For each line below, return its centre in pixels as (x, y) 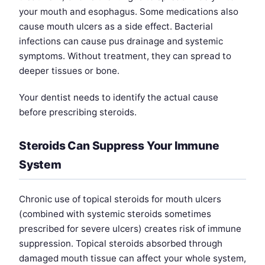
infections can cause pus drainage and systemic (121, 41)
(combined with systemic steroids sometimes (115, 214)
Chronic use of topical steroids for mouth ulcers (120, 199)
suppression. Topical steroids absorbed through (121, 244)
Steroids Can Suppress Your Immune (119, 146)
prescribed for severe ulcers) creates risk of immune (130, 229)
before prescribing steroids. (78, 112)
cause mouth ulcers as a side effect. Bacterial (116, 27)
